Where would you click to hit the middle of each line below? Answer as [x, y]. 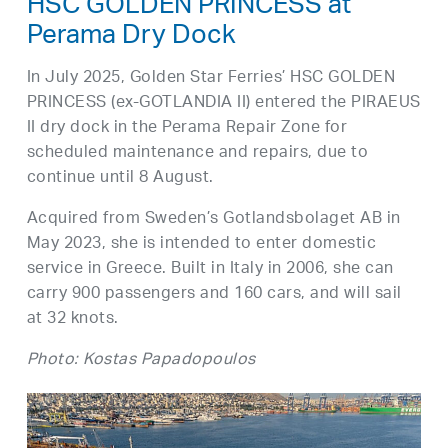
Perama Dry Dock [131, 39]
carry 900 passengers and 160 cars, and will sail [214, 295]
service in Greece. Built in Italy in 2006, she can [210, 270]
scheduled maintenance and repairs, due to [197, 154]
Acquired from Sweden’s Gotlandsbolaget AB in [213, 220]
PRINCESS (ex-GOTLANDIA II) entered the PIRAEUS [223, 104]
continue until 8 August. [120, 179]
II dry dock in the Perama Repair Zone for [187, 129]
